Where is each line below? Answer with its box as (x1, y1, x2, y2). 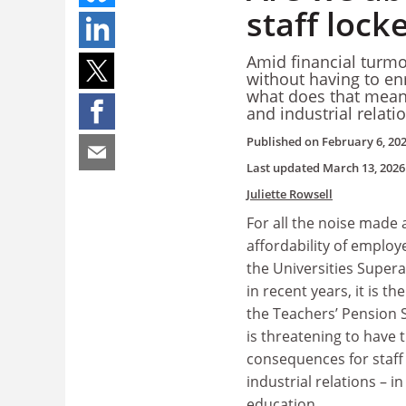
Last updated (246, 159, 323, 176)
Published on (246, 133, 322, 150)
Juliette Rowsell (246, 186, 333, 202)
